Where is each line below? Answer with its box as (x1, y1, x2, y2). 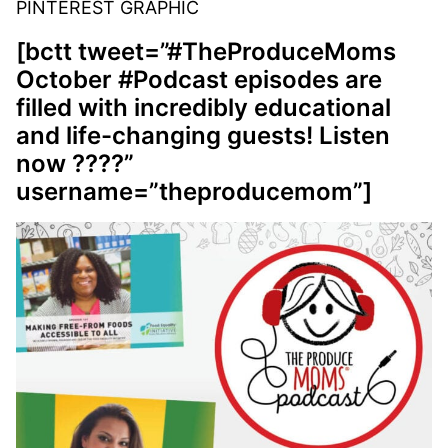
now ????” (16, 148, 134, 178)
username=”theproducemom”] (16, 176, 372, 206)
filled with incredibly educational (16, 92, 391, 122)
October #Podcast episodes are (16, 64, 382, 94)
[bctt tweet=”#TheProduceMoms (16, 36, 396, 66)
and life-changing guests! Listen (16, 120, 390, 150)
